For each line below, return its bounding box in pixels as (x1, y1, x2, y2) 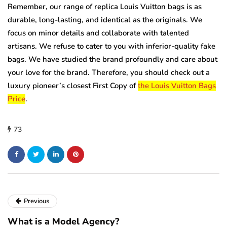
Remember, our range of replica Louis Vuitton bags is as (8, 1, 202, 12)
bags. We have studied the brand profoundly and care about (8, 54, 217, 64)
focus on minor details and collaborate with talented (8, 27, 189, 38)
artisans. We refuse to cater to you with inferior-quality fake (8, 41, 215, 51)
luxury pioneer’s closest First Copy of (8, 80, 138, 91)
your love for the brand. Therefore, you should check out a (8, 67, 210, 78)
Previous (24, 196, 49, 206)
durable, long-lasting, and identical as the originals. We (8, 14, 202, 25)
